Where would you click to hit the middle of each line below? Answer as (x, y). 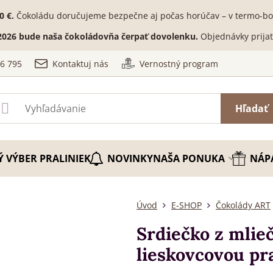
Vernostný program (179, 63)
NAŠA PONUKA (189, 158)
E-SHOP (186, 205)
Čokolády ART (243, 205)
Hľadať (251, 108)
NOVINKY (130, 158)
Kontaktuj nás (81, 63)
